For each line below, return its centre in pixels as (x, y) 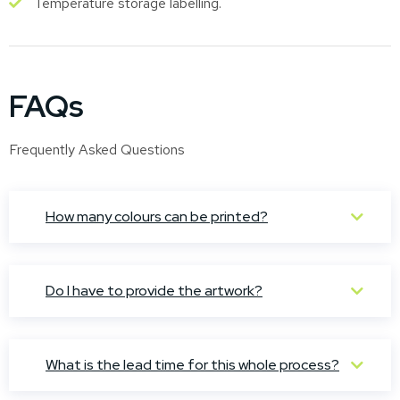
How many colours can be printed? (157, 217)
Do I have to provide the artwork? (154, 291)
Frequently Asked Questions (97, 149)
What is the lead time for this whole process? (192, 365)
